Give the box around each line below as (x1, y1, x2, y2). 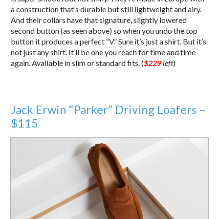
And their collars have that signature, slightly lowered (11, 15, 187, 25)
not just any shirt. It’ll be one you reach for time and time (11, 47, 196, 57)
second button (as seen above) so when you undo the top (11, 26, 198, 36)
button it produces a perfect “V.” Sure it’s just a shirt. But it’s (11, 37, 207, 46)
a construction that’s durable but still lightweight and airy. (11, 4, 202, 14)
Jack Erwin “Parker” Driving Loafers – (11, 102, 206, 117)
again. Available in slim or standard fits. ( (11, 58, 144, 68)
